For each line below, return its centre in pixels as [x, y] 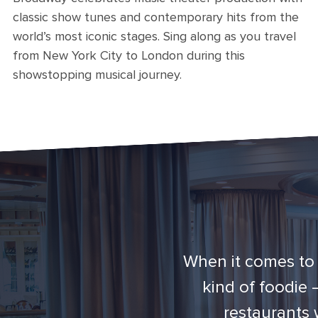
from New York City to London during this [129, 55]
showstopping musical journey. [97, 75]
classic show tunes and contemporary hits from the [156, 17]
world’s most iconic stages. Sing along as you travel [154, 36]
